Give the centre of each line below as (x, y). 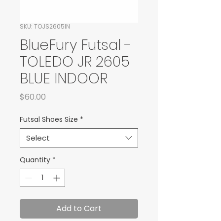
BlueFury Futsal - (75, 45)
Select (38, 138)
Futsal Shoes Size (49, 119)
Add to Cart (79, 208)
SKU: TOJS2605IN (45, 26)
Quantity (35, 160)
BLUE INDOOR (64, 78)
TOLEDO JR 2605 (75, 62)
